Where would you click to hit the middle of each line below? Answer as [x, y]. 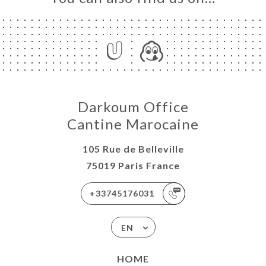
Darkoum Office [133, 107]
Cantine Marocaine [133, 124]
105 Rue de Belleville [133, 149]
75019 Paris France [133, 165]
